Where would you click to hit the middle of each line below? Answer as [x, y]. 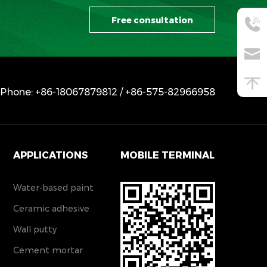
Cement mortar [48, 251]
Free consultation [152, 21]
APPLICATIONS [50, 156]
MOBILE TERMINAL [167, 156]
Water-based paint [53, 188]
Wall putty [35, 230]
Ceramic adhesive [51, 209]
